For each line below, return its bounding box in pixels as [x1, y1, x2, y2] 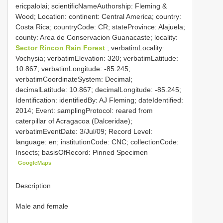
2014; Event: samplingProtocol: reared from [15, 107, 153, 115]
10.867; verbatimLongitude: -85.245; [15, 65, 130, 73]
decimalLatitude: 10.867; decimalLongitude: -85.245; [15, 86, 181, 94]
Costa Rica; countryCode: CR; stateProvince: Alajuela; [15, 23, 185, 31]
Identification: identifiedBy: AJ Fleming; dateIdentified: [15, 96, 183, 105]
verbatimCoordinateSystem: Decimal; [15, 75, 132, 84]
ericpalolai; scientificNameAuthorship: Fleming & [15, 2, 167, 10]
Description [15, 181, 51, 190]
